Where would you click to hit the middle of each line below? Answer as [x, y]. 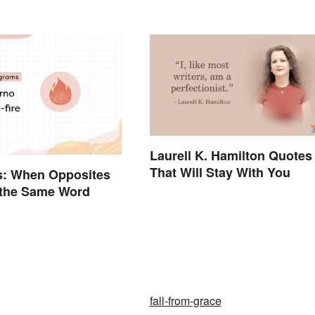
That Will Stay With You [220, 173]
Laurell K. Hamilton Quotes [231, 156]
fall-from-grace [185, 301]
